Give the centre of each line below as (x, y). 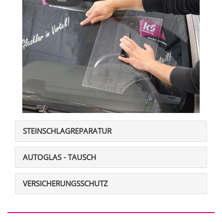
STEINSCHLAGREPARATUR (67, 131)
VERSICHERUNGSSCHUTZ (65, 184)
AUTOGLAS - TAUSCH (59, 157)
